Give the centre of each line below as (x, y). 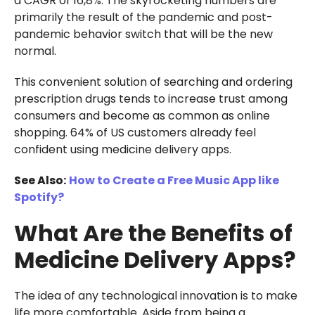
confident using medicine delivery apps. (122, 149)
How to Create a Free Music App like (174, 180)
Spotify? (39, 197)
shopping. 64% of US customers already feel (135, 132)
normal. (35, 51)
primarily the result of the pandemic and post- (143, 17)
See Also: (40, 180)
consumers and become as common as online (142, 115)
